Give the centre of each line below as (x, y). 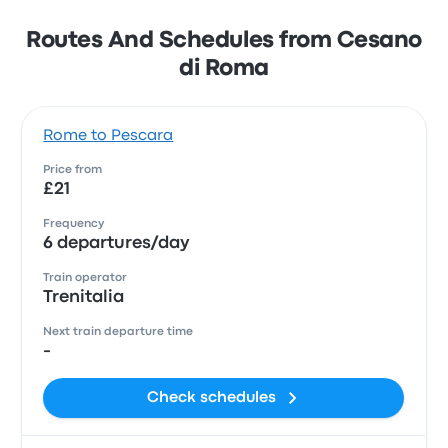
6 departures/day (117, 243)
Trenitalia (84, 297)
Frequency (74, 224)
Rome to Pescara (108, 136)
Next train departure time (118, 332)
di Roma (224, 69)
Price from (73, 170)
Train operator (85, 278)
